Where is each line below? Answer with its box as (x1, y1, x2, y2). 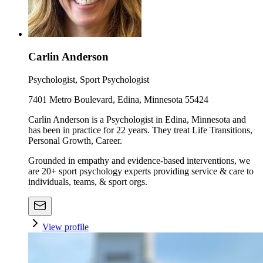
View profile (42, 221, 89, 232)
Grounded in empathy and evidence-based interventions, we (28, 155, 250, 166)
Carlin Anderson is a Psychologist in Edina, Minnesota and (28, 114, 246, 124)
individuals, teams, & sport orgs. (28, 176, 147, 187)
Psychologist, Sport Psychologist (28, 74, 149, 85)
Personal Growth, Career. (28, 135, 122, 146)
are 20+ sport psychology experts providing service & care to (28, 166, 254, 176)
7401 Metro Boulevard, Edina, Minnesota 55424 (28, 94, 208, 104)
